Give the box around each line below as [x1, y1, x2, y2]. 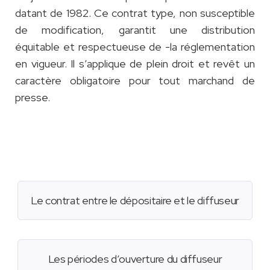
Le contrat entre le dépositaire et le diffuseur [30, 193, 240, 208]
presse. [15, 90, 52, 105]
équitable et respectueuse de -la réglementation [15, 40, 255, 54]
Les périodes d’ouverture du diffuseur [48, 252, 222, 266]
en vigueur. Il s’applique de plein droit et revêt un [15, 57, 255, 71]
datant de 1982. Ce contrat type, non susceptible [15, 6, 255, 20]
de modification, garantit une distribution [15, 23, 255, 37]
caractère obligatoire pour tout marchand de [15, 74, 255, 88]
